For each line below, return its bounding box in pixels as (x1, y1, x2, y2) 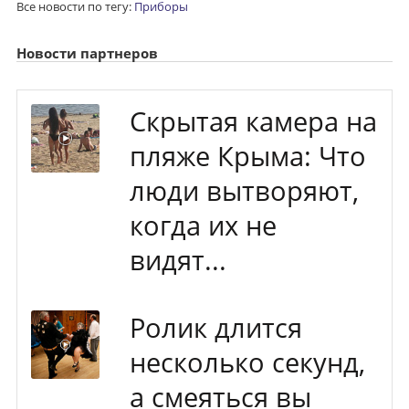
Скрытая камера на (129, 102, 377, 140)
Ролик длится (129, 309, 302, 346)
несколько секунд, (129, 343, 365, 381)
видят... (129, 241, 226, 278)
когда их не (129, 206, 277, 244)
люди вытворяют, (129, 172, 359, 209)
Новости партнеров (16, 43, 158, 62)
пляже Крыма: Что (129, 137, 366, 174)
